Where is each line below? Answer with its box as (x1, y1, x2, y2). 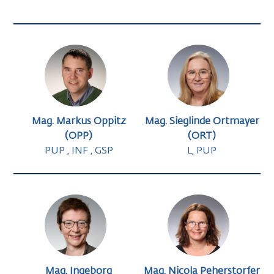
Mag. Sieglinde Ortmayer (144, 117, 259, 127)
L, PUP (187, 146, 217, 157)
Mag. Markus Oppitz (31, 117, 126, 127)
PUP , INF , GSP (44, 146, 113, 157)
